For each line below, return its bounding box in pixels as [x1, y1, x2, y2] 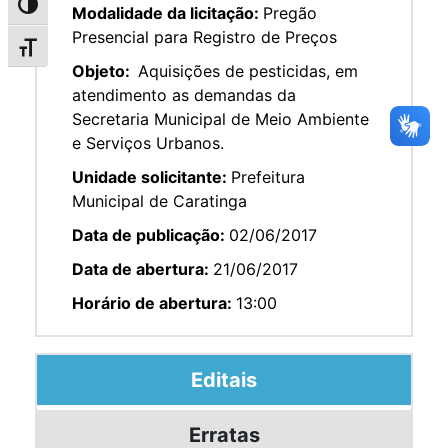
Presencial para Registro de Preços [72, 26, 337, 47]
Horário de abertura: [72, 292, 236, 313]
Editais [191, 367, 257, 392]
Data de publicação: [72, 224, 229, 245]
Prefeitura [231, 166, 305, 187]
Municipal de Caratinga [72, 190, 247, 211]
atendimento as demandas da [72, 84, 296, 105]
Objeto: [72, 60, 134, 81]
